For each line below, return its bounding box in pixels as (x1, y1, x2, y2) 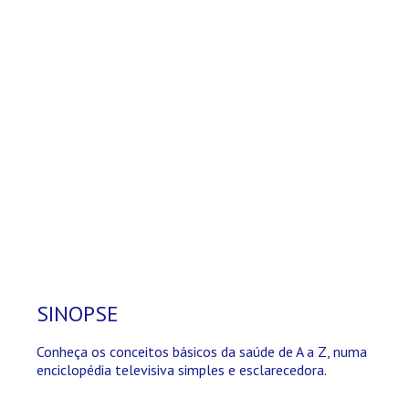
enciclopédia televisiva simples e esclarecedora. (37, 360, 328, 379)
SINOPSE (37, 299, 120, 328)
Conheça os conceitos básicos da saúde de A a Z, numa (37, 341, 368, 361)
